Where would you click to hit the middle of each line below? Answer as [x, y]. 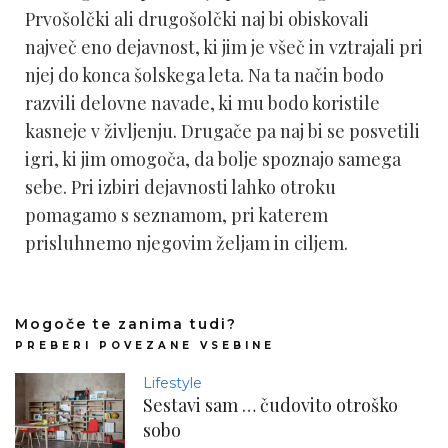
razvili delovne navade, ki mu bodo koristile [202, 103]
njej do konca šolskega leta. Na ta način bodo [204, 75]
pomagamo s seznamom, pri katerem [176, 215]
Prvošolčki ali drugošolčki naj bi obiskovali [197, 19]
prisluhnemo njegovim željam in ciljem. [186, 243]
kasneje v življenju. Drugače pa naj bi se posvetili [222, 131]
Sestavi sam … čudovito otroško [270, 405]
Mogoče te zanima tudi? [126, 324]
